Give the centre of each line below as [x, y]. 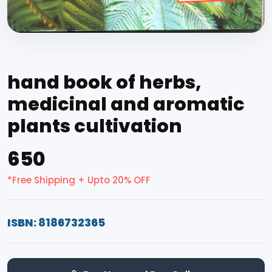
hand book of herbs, [104, 82]
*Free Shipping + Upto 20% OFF [79, 180]
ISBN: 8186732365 [56, 222]
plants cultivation [95, 126]
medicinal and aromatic [126, 104]
